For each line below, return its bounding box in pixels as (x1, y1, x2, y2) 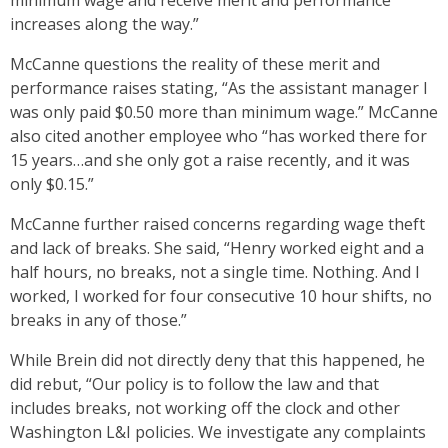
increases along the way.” (10, 13, 203, 36)
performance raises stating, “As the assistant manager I (10, 77, 428, 100)
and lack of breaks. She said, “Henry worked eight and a (10, 237, 424, 260)
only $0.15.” (10, 173, 94, 196)
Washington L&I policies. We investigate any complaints (10, 421, 426, 444)
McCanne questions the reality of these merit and (10, 53, 380, 76)
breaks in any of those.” (10, 309, 187, 332)
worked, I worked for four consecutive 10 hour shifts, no (10, 285, 432, 308)
